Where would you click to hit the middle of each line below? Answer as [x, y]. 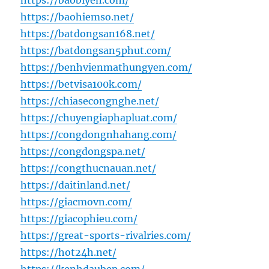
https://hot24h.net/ [69, 252]
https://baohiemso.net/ [77, 17]
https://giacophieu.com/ [79, 219]
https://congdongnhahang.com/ [99, 135]
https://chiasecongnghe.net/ [90, 101]
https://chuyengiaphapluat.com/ [99, 118]
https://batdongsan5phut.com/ [96, 51]
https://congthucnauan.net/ [89, 168]
